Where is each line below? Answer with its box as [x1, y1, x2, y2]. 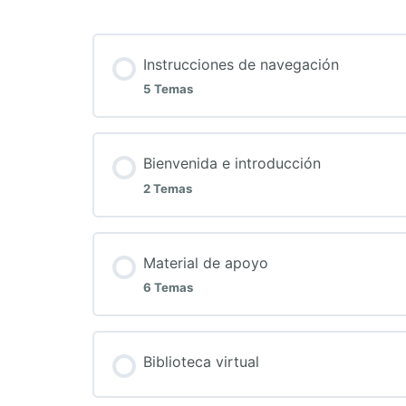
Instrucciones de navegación [143, 54, 339, 73]
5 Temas [143, 82, 193, 97]
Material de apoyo [143, 253, 268, 272]
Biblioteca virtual [143, 353, 259, 372]
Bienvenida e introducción [143, 154, 321, 173]
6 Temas [143, 280, 193, 295]
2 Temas [143, 180, 192, 196]
